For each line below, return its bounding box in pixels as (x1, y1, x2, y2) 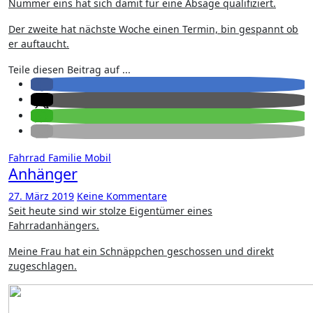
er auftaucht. (8, 37, 69, 50)
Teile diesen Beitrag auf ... (8, 63, 131, 76)
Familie (48, 151, 85, 164)
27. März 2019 (8, 189, 74, 203)
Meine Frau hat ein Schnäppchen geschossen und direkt (8, 245, 274, 258)
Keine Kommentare (77, 189, 167, 203)
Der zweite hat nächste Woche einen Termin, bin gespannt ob (8, 22, 298, 36)
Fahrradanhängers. (8, 219, 99, 232)
